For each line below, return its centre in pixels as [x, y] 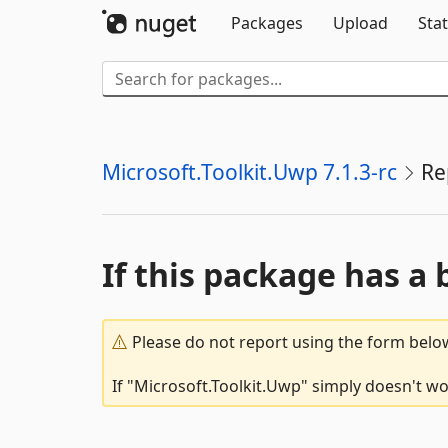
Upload [360, 23]
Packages [267, 23]
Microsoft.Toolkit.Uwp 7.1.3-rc [249, 172]
